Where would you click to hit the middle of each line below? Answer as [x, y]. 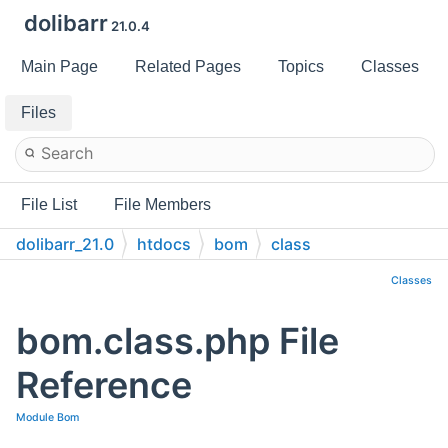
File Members [162, 204]
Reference [104, 385]
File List [49, 204]
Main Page [59, 66]
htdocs [164, 244]
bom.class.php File [177, 341]
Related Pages [188, 66]
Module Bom [47, 418]
